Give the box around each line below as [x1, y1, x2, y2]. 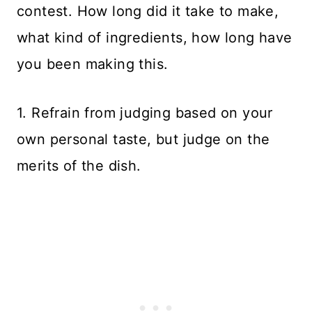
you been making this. [17, 56, 169, 72]
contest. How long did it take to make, [17, 3, 279, 19]
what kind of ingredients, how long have [17, 29, 292, 46]
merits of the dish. [17, 157, 141, 174]
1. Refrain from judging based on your [17, 104, 273, 121]
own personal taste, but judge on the [17, 131, 270, 148]
